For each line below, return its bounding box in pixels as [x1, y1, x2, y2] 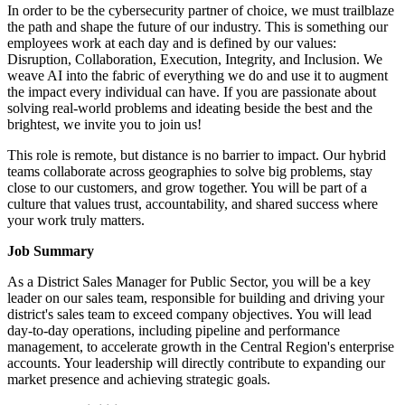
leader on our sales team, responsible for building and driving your [7, 289, 384, 306]
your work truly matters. [7, 212, 145, 228]
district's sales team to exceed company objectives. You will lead [7, 306, 372, 322]
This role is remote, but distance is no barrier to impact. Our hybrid [7, 146, 386, 163]
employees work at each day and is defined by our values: [7, 34, 336, 51]
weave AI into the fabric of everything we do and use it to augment [7, 67, 388, 83]
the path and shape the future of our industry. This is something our [7, 18, 388, 34]
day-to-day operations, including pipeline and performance [7, 322, 340, 338]
